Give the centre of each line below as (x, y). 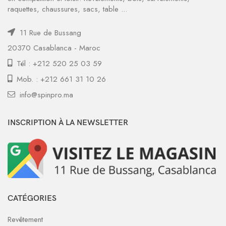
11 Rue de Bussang (49, 33)
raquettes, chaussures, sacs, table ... (67, 9)
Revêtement (25, 219)
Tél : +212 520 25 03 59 (58, 64)
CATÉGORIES (32, 198)
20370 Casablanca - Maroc (54, 48)
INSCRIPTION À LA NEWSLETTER (68, 123)
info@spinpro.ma (46, 95)
